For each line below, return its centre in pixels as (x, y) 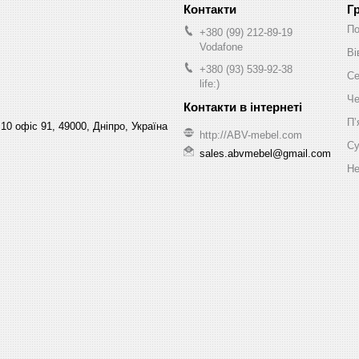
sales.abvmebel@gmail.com (265, 153)
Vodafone (221, 46)
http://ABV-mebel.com (251, 135)
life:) (210, 83)
